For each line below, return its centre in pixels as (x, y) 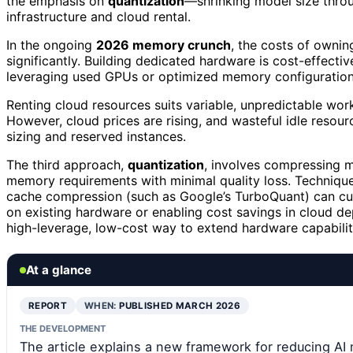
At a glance (59, 270)
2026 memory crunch (163, 45)
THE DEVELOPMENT (63, 329)
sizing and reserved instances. (96, 137)
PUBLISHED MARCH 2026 (180, 306)
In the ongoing (51, 45)
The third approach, (67, 165)
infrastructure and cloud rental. (98, 17)
